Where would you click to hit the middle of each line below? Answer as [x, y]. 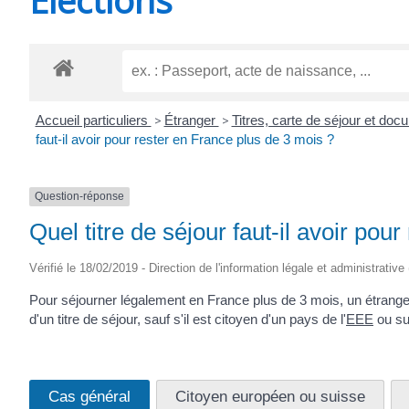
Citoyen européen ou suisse [270, 397]
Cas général [89, 397]
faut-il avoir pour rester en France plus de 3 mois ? [184, 140]
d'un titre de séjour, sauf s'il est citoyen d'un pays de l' [188, 319]
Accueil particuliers [93, 121]
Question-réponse [79, 197]
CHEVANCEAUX [214, 30]
